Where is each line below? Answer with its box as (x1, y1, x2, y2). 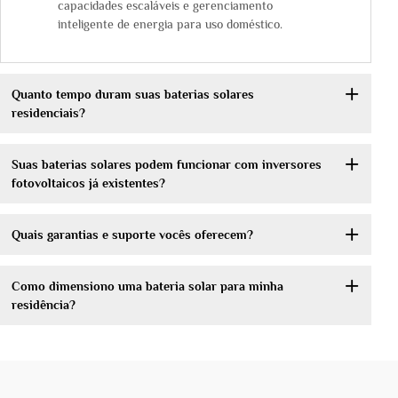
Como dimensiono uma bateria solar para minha (11, 278, 283, 293)
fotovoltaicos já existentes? (11, 175, 165, 190)
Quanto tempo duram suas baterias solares (11, 86, 254, 101)
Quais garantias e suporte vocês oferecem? (11, 227, 253, 242)
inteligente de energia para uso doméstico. (58, 17, 283, 32)
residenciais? (11, 105, 85, 120)
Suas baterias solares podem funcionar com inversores (11, 156, 322, 171)
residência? (11, 297, 76, 312)
